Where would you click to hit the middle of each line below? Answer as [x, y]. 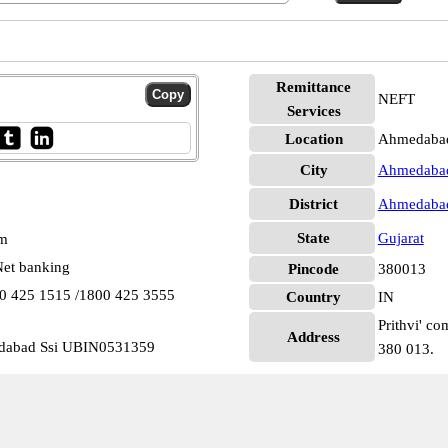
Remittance [314, 87]
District [314, 204]
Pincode [314, 269]
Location [313, 139]
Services [313, 111]
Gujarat [400, 238]
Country [314, 297]
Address [314, 337]
